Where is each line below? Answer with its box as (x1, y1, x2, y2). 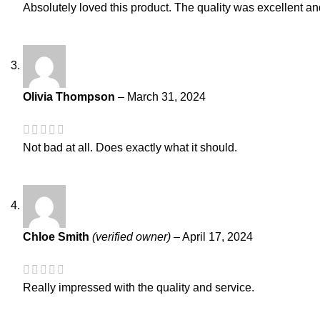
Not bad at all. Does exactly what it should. (23, 141, 237, 154)
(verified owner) (92, 231, 171, 244)
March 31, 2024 (127, 90, 206, 103)
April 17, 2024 (182, 231, 253, 244)
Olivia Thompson (23, 90, 118, 103)
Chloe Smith (23, 231, 92, 244)
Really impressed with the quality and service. (23, 281, 254, 294)
